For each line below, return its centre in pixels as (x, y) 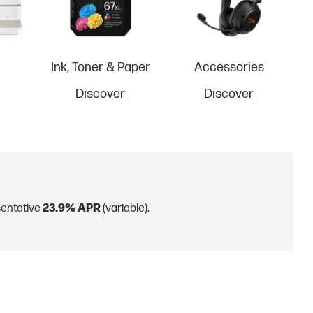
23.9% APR (72, 209)
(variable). (125, 209)
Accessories (229, 67)
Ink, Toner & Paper (100, 67)
